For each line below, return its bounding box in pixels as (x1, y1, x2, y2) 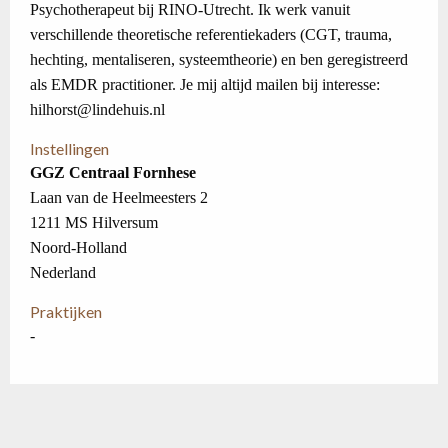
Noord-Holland (30, 239, 127, 256)
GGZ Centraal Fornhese (30, 164, 196, 181)
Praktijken (30, 302, 102, 321)
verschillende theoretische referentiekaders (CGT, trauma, (30, 26, 392, 43)
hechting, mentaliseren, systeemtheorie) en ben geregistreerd (30, 51, 408, 68)
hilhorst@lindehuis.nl (30, 101, 165, 118)
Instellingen (30, 139, 109, 158)
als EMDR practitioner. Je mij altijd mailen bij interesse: (30, 76, 380, 93)
